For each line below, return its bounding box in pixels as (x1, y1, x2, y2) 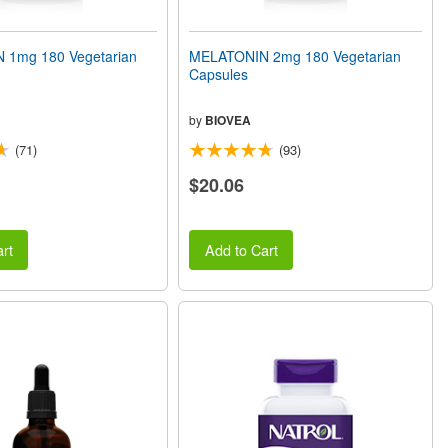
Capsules (189, 63, 249, 84)
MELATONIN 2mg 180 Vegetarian (189, 45, 402, 66)
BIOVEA (205, 110, 252, 129)
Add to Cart (204, 238, 278, 260)
